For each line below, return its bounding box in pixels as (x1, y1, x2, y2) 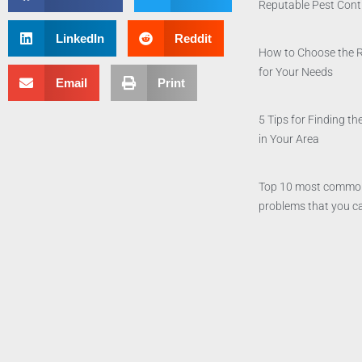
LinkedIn (55, 31, 104, 45)
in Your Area (259, 133, 319, 145)
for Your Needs (259, 65, 333, 78)
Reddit (175, 31, 212, 45)
